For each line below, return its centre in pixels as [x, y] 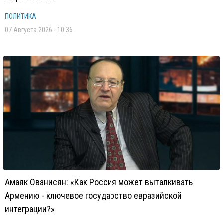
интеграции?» [30, 209]
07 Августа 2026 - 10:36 [39, 30]
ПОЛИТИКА [21, 16]
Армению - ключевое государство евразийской [93, 195]
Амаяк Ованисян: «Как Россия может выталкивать [99, 182]
